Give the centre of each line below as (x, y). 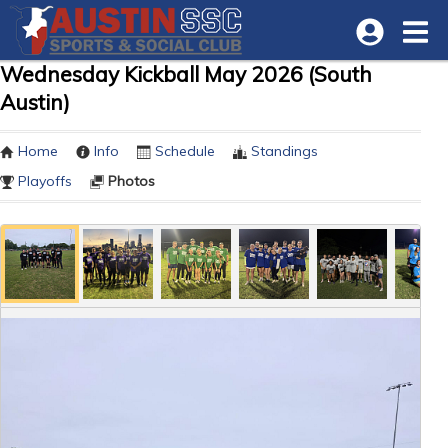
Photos (131, 181)
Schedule (185, 151)
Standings (284, 151)
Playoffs (45, 181)
